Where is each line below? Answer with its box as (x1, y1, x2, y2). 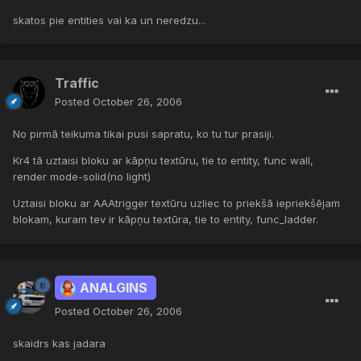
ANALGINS (80, 280, 147, 297)
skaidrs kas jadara (13, 337, 106, 351)
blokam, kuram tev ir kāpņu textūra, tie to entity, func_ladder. (13, 213, 318, 226)
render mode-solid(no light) (13, 170, 151, 184)
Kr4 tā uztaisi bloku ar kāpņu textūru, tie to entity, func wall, (13, 154, 313, 168)
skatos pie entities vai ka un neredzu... (13, 13, 205, 27)
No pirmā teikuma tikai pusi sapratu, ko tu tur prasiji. (13, 127, 274, 141)
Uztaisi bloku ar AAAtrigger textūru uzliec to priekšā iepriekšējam (13, 197, 340, 210)
